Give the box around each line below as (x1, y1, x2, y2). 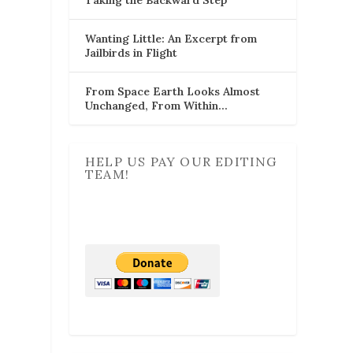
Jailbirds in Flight (85, 45, 177, 60)
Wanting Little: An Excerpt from (85, 31, 257, 46)
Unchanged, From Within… (85, 98, 228, 113)
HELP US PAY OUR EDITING (85, 153, 277, 169)
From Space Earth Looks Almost (85, 84, 260, 98)
